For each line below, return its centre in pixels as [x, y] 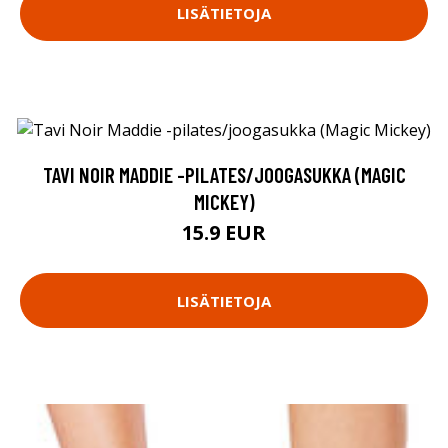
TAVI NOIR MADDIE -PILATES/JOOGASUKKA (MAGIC [224, 174]
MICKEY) [224, 201]
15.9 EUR [224, 232]
